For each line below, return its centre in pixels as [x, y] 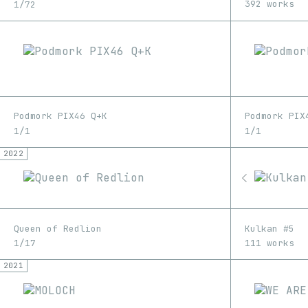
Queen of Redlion [58, 228]
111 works [269, 243]
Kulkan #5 [269, 228]
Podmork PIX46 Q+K [60, 116]
